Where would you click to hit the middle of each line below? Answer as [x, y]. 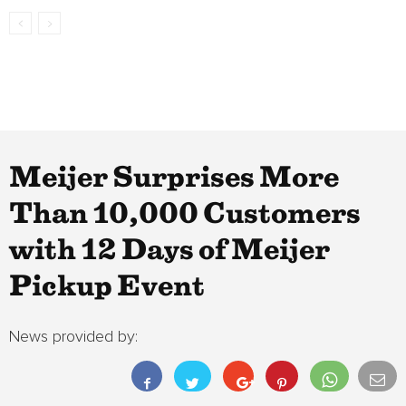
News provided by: [73, 337]
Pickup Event [107, 287]
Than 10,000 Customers [185, 215]
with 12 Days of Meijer [169, 251]
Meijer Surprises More [174, 179]
